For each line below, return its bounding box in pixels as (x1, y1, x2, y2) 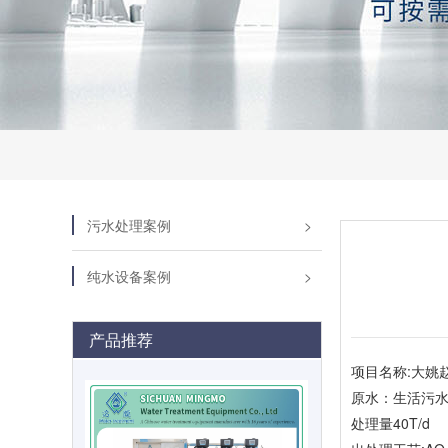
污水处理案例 (87, 215, 171, 235)
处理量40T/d (351, 413, 430, 433)
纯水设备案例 (87, 266, 171, 286)
